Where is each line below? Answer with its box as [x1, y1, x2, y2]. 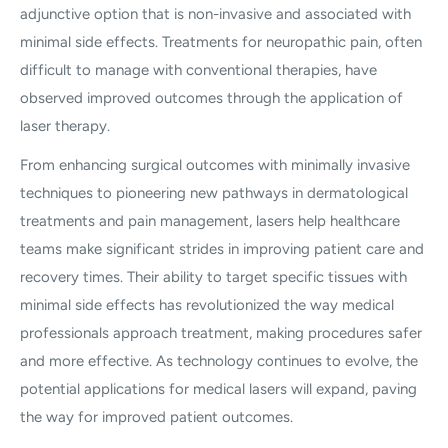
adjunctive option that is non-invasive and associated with [20, 5, 411, 24]
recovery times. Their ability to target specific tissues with [20, 267, 407, 286]
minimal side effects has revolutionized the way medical [20, 295, 394, 314]
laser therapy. [20, 117, 110, 136]
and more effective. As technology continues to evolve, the [20, 351, 418, 370]
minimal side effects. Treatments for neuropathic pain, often [20, 33, 422, 52]
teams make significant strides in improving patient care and [20, 239, 424, 258]
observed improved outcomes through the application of [20, 89, 403, 108]
